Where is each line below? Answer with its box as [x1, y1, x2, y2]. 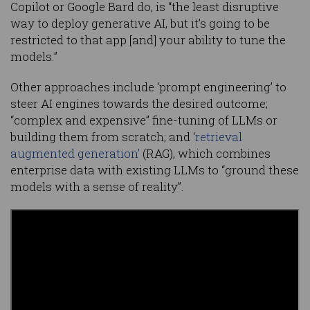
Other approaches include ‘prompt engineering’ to [10, 79, 286, 95]
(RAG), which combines [140, 145, 271, 162]
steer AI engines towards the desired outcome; [10, 95, 268, 112]
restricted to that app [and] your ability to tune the [10, 32, 286, 48]
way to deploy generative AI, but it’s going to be [10, 15, 270, 32]
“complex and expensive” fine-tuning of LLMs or [10, 112, 277, 129]
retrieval [195, 129, 242, 145]
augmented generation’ [10, 145, 140, 162]
